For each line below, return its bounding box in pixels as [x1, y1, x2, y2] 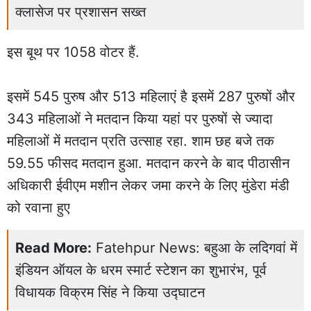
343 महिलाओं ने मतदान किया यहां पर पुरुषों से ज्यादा [7, 110, 273, 128]
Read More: [15, 239, 92, 257]
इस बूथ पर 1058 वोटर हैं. [7, 44, 140, 61]
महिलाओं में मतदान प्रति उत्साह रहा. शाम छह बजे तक [7, 133, 274, 150]
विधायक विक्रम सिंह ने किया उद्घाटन [15, 284, 205, 301]
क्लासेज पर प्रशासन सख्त [15, 3, 146, 21]
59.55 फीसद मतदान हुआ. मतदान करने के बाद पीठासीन [7, 155, 289, 172]
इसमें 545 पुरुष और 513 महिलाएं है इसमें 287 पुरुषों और [7, 88, 295, 106]
